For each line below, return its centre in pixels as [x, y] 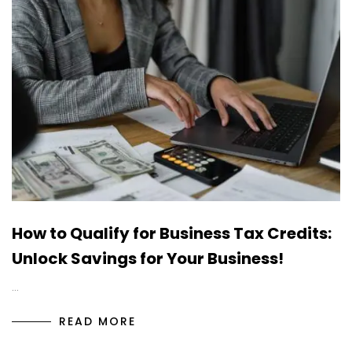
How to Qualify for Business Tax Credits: [172, 234]
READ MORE [97, 322]
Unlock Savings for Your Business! [148, 259]
